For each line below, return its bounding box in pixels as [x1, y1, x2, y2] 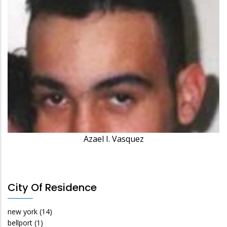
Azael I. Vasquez [83, 133, 144, 144]
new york [8, 206, 37, 216]
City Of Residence [8, 180, 97, 195]
